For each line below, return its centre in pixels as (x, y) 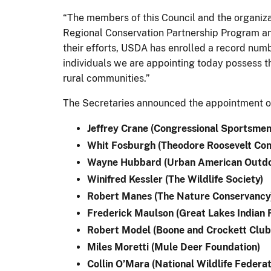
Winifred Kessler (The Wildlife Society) (175, 179)
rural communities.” (106, 78)
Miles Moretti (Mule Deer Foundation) (174, 247)
